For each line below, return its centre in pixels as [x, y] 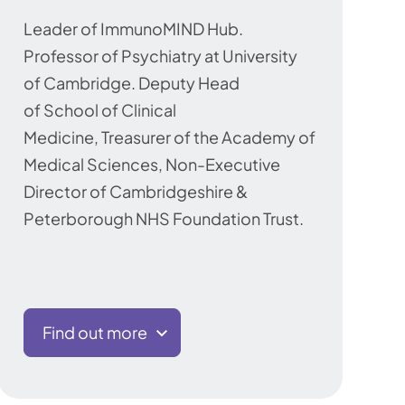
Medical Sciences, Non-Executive [152, 165]
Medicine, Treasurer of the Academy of [170, 137]
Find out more [95, 333]
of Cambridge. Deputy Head [132, 83]
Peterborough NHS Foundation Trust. [164, 219]
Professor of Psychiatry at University [160, 56]
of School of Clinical [100, 110]
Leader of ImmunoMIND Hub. [133, 29]
